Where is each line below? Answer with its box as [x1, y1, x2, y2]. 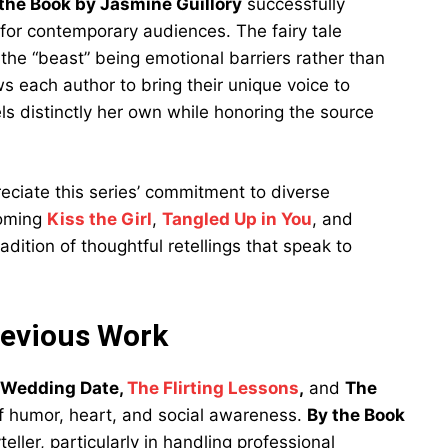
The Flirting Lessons [127, 378, 299, 398]
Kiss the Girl [47, 209, 152, 229]
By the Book [307, 405, 405, 425]
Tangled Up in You [162, 209, 312, 229]
